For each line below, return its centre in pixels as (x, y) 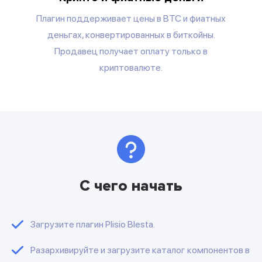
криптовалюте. (131, 67)
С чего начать (131, 186)
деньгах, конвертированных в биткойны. (131, 35)
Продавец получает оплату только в (131, 51)
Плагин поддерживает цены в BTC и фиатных (131, 18)
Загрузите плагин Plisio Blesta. (93, 224)
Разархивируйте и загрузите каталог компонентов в (140, 250)
